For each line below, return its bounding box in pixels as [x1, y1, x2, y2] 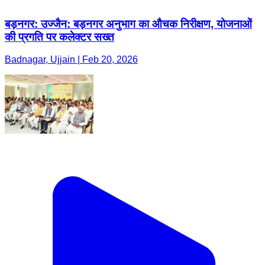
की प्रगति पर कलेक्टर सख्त [5, 30, 114, 43]
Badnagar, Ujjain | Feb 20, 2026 [5, 54, 138, 65]
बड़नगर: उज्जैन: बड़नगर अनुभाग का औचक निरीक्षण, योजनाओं [5, 17, 252, 30]
